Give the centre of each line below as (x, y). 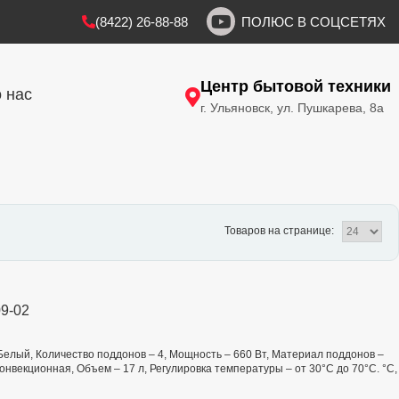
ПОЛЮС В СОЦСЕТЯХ (313, 21)
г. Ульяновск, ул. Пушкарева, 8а (292, 107)
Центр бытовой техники (296, 86)
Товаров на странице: (281, 231)
